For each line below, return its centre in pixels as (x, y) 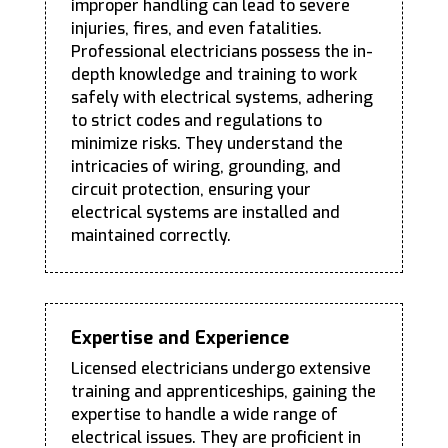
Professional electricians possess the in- (221, 52)
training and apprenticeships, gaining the (223, 392)
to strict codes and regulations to (196, 121)
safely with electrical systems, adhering (221, 98)
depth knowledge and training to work (213, 75)
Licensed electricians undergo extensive (220, 369)
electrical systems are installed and (205, 213)
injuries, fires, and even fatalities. (196, 29)
